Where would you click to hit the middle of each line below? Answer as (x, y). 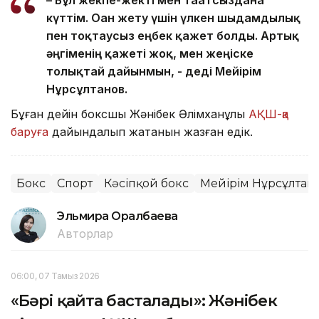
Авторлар (85, 234)
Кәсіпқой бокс (146, 184)
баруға (30, 132)
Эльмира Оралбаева (117, 216)
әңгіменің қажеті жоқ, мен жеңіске (150, 54)
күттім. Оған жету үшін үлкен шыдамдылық (173, 18)
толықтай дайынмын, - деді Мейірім (154, 72)
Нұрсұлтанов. (87, 89)
